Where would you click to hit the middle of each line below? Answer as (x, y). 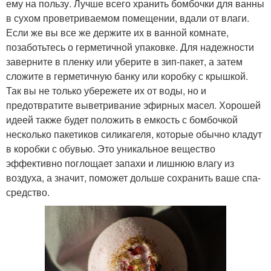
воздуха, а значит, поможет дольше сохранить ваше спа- (133, 178)
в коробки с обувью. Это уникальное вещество (111, 149)
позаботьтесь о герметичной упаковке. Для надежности (130, 47)
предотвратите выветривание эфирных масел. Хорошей (133, 105)
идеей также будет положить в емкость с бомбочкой (122, 119)
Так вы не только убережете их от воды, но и (106, 90)
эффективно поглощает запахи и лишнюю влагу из (120, 163)
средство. (28, 192)
